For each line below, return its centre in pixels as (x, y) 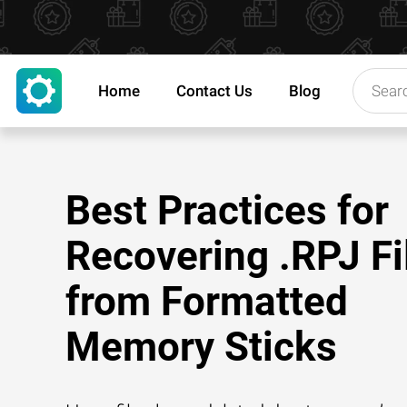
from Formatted (207, 302)
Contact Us (214, 91)
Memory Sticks (201, 347)
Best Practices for (227, 211)
